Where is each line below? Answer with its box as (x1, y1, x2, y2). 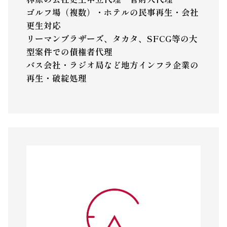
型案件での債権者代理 (26, 45, 112, 58)
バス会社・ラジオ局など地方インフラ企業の (26, 58, 199, 71)
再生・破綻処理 (26, 71, 87, 84)
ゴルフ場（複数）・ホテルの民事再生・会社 (26, 6, 199, 18)
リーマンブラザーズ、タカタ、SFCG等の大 (26, 32, 198, 45)
